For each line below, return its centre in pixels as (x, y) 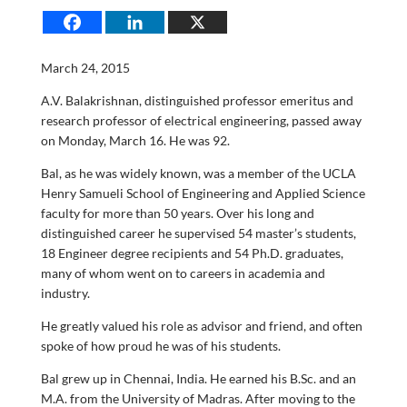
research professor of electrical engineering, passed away (201, 120)
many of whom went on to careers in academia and (183, 273)
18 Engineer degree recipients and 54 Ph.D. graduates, (192, 253)
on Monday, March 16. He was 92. (135, 140)
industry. (65, 293)
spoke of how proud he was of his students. (160, 346)
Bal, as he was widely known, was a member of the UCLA (198, 173)
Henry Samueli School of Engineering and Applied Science (203, 193)
